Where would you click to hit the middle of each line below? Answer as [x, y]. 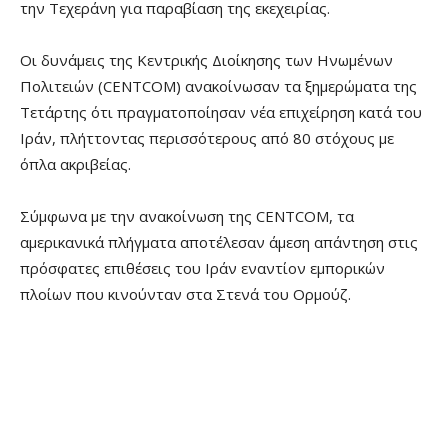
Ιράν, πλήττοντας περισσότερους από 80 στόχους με [207, 138]
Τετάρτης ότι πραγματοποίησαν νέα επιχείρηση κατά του [221, 112]
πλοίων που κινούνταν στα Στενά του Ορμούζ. [185, 294]
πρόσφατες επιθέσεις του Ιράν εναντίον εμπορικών [202, 268]
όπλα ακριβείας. [75, 164]
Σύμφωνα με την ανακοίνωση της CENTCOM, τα [187, 216]
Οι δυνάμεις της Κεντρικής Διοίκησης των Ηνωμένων [206, 60]
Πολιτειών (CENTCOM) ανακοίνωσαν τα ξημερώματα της [218, 86]
